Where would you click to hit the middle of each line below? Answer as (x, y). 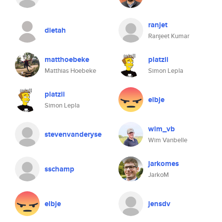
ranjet (158, 25)
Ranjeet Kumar (169, 36)
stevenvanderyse (73, 134)
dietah (55, 30)
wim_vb (162, 129)
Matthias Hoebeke (70, 71)
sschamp (59, 169)
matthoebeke (67, 59)
